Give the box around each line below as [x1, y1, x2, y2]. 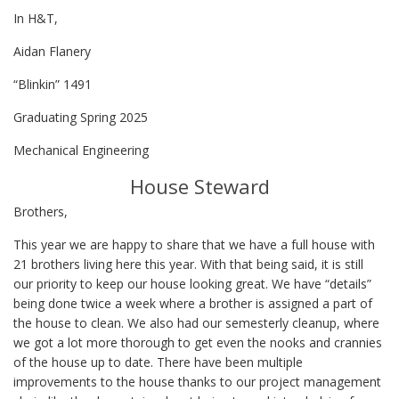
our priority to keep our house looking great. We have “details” [13, 274, 371, 292]
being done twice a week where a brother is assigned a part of [13, 294, 372, 312]
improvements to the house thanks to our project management [13, 372, 381, 390]
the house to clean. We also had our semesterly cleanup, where [13, 313, 379, 331]
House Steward [129, 172, 270, 199]
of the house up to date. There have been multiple [13, 353, 303, 370]
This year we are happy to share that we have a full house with [13, 235, 375, 253]
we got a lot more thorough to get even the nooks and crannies [13, 333, 382, 351]
